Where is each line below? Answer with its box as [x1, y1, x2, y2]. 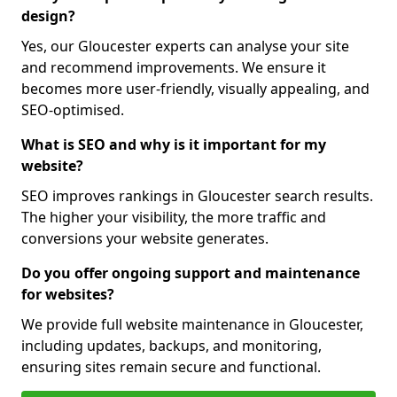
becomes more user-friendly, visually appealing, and [21, 79, 370, 98]
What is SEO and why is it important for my [21, 135, 326, 154]
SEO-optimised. [21, 100, 124, 120]
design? [21, 6, 75, 26]
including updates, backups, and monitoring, [21, 336, 322, 355]
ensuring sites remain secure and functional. [21, 357, 321, 377]
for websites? [21, 284, 114, 304]
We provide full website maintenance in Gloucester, [21, 315, 363, 334]
